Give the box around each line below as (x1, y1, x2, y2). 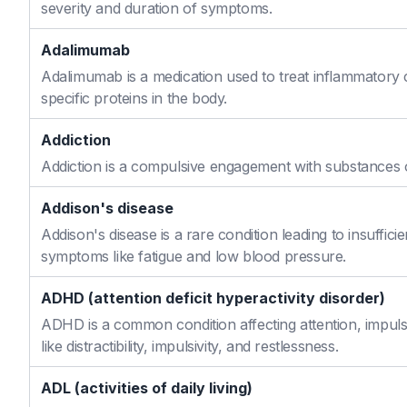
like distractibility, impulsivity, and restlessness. (41, 337, 339, 355)
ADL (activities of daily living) (41, 379, 253, 397)
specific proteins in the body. (41, 89, 228, 107)
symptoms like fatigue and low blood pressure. (41, 247, 347, 265)
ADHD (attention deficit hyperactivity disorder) (41, 289, 385, 307)
